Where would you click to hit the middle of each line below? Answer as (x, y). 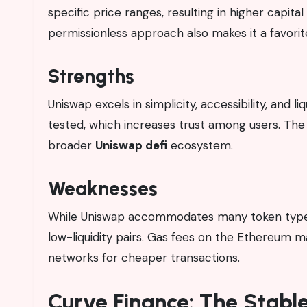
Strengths (91, 76)
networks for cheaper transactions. (144, 257)
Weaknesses (103, 188)
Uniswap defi (131, 145)
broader (72, 145)
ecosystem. (200, 145)
